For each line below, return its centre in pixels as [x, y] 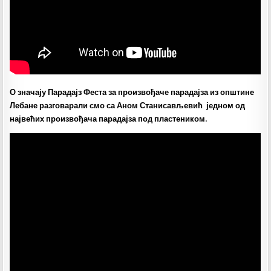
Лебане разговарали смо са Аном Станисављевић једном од [128, 106]
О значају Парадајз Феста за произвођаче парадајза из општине [132, 92]
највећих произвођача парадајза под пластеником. [109, 119]
